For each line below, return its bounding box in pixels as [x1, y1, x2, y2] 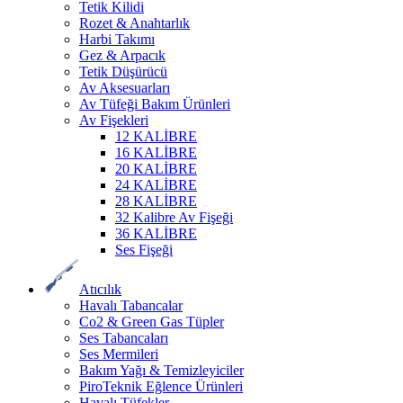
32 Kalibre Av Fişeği [115, 210, 233, 226]
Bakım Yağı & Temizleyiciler [79, 363, 244, 379]
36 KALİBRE [115, 226, 197, 242]
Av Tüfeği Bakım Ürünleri [79, 96, 230, 112]
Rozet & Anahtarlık [79, 15, 190, 31]
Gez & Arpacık [79, 48, 166, 64]
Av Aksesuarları [79, 80, 170, 96]
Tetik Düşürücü [79, 64, 167, 80]
